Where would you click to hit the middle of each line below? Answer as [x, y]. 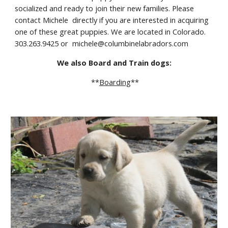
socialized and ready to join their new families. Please [105, 8]
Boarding [115, 82]
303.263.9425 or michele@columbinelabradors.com [102, 43]
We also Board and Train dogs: [114, 63]
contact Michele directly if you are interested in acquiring [112, 20]
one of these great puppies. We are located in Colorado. [110, 32]
